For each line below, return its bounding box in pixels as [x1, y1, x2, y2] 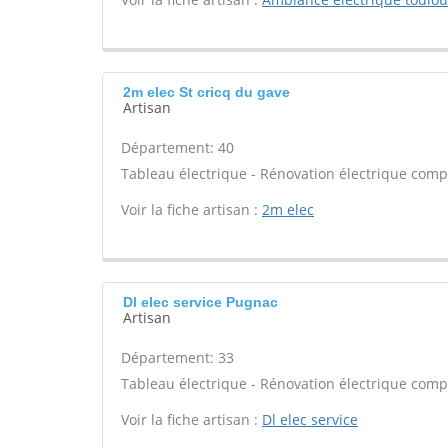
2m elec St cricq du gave [123, 84, 290, 100]
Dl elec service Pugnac [123, 294, 278, 310]
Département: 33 [121, 348, 234, 367]
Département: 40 [121, 138, 234, 157]
